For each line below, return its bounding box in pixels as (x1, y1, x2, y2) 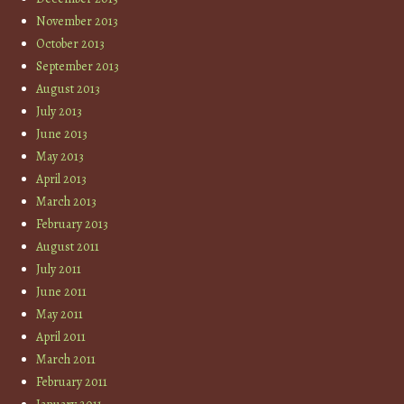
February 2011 (36, 373, 108, 391)
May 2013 (36, 148, 85, 166)
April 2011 (36, 328, 87, 346)
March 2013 (36, 193, 97, 211)
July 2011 (36, 261, 82, 279)
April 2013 (36, 170, 87, 188)
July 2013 (36, 103, 83, 121)
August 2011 (36, 238, 100, 256)
